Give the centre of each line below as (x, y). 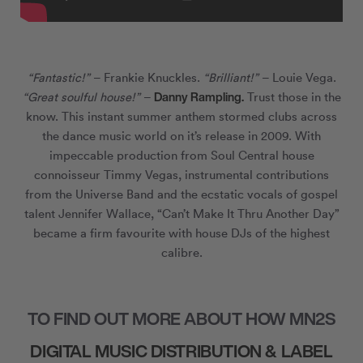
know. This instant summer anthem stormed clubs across (181, 116)
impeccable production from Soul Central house (181, 155)
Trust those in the (292, 96)
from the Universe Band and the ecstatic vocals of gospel (181, 194)
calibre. (181, 252)
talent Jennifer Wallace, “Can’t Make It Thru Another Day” (181, 213)
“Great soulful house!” (81, 96)
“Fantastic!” (58, 77)
